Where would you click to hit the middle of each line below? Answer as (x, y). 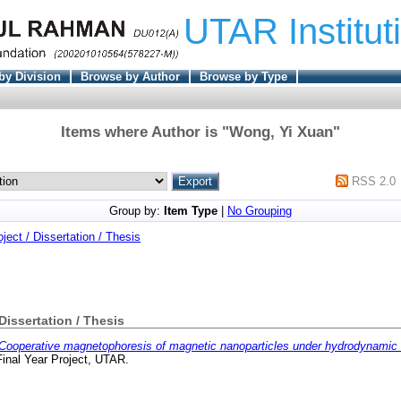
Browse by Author (130, 76)
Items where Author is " (145, 132)
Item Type (191, 210)
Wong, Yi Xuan (281, 132)
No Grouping (260, 210)
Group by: (137, 210)
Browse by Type (243, 76)
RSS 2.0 (374, 181)
